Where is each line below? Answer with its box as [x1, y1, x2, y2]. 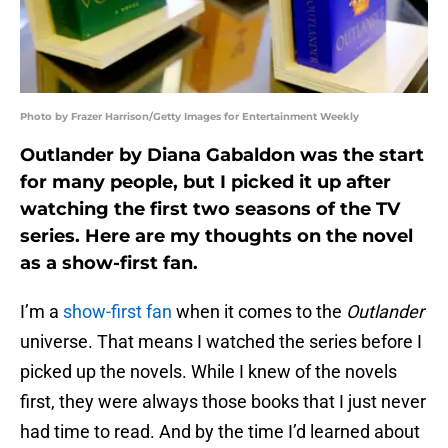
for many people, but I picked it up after [20, 171, 391, 194]
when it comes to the [172, 301, 346, 323]
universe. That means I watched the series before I [20, 331, 422, 353]
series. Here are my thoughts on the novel [20, 225, 413, 248]
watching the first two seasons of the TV [20, 198, 400, 221]
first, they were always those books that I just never [20, 391, 426, 413]
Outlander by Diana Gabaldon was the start [20, 144, 424, 167]
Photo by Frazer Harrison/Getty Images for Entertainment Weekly [20, 110, 359, 124]
